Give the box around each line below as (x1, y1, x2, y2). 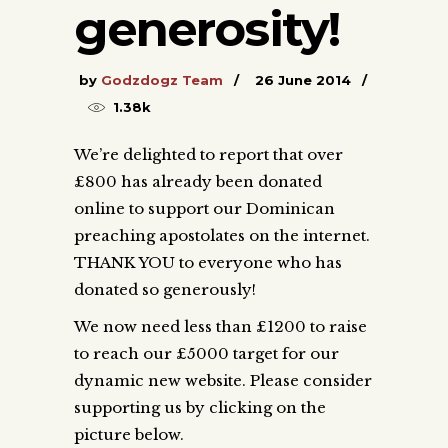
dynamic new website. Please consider (74, 370, 372, 390)
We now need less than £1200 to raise (74, 316, 367, 336)
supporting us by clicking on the (74, 397, 326, 417)
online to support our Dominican (74, 198, 335, 218)
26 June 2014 (255, 71, 351, 88)
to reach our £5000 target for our (74, 343, 339, 363)
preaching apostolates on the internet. (74, 225, 370, 245)
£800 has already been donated (74, 171, 322, 191)
